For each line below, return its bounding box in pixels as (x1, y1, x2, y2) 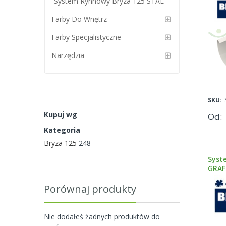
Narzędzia (51, 50, 84, 60)
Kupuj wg (44, 109, 77, 119)
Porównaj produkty (44, 182, 136, 196)
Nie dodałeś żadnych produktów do (44, 212, 160, 221)
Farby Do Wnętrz (51, 14, 107, 24)
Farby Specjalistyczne (51, 32, 121, 42)
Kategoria (44, 125, 80, 135)
